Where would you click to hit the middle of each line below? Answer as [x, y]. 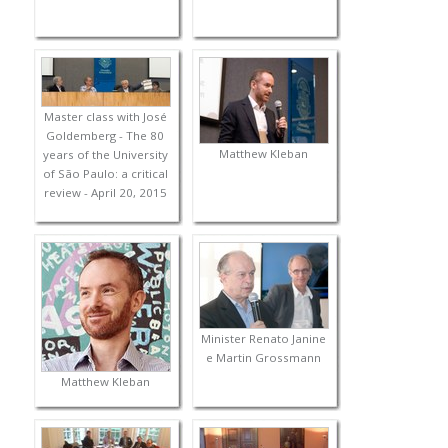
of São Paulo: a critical [105, 174]
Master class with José [105, 117]
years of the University [105, 155]
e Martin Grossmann [263, 358]
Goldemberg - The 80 [105, 136]
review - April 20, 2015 [105, 193]
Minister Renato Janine [263, 339]
